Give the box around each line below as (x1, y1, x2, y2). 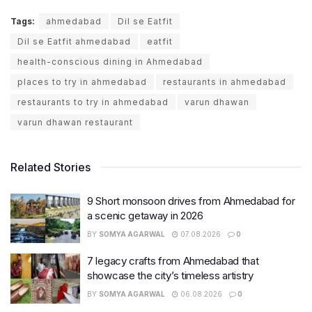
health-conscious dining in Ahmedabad (17, 56, 203, 67)
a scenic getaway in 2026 (87, 208, 203, 222)
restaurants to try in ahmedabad (17, 96, 169, 107)
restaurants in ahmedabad (163, 76, 286, 87)
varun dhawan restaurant (17, 116, 133, 127)
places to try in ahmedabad (17, 76, 147, 87)
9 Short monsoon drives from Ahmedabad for (87, 194, 295, 208)
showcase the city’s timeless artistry (87, 269, 253, 283)
